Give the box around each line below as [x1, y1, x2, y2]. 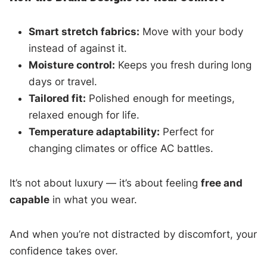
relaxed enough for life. [29, 108, 140, 121]
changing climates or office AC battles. [29, 142, 214, 154]
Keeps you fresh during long [115, 58, 252, 71]
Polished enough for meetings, [86, 92, 235, 104]
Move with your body [139, 25, 244, 38]
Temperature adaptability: [29, 125, 160, 138]
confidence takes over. [10, 244, 119, 257]
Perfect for [160, 125, 215, 138]
